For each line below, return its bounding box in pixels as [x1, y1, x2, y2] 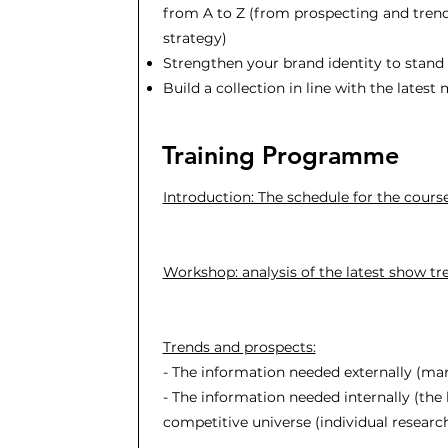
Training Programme [161, 140, 399, 170]
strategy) [162, 29, 227, 47]
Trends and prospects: [162, 338, 316, 356]
